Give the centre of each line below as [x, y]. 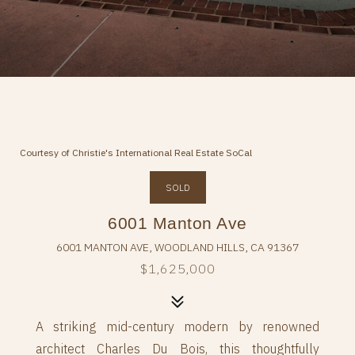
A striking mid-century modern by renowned [177, 326]
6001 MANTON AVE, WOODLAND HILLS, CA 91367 [177, 247]
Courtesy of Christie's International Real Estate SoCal [136, 153]
